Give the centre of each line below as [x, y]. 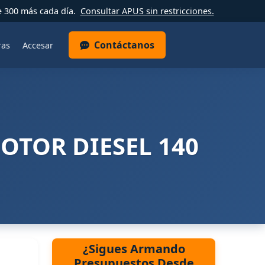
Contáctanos [125, 45]
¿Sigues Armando [134, 248]
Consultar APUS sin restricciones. [147, 11]
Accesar [38, 45]
